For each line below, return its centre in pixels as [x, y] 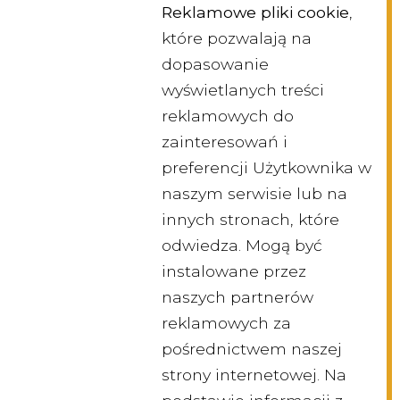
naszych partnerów [237, 297]
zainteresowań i [225, 142]
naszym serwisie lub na [254, 194]
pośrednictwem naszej [252, 349]
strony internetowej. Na [254, 375]
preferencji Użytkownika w [267, 168]
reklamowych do [228, 116]
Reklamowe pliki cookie [255, 12]
